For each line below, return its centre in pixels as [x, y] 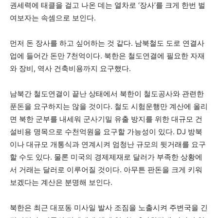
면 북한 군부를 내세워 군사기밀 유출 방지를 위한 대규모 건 [106, 119]
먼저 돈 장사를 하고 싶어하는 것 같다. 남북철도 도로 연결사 [107, 43]
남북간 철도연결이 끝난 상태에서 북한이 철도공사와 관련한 [107, 94]
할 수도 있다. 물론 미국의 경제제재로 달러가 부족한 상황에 [106, 157]
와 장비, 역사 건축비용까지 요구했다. [70, 68]
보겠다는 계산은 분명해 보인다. [61, 182]
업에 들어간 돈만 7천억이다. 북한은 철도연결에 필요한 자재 [107, 56]
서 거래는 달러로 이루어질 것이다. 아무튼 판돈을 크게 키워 [106, 170]
